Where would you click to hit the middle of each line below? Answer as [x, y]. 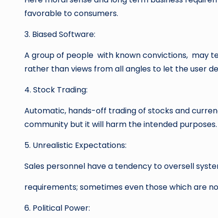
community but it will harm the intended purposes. [121, 124]
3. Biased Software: [60, 34]
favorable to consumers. [71, 13]
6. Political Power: [57, 208]
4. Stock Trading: [56, 90]
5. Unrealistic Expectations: [75, 145]
